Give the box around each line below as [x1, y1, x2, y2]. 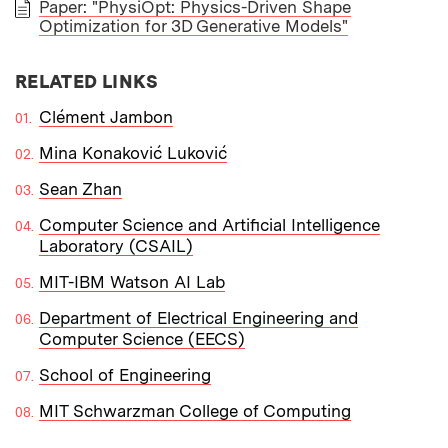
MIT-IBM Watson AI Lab [39, 271, 225, 292]
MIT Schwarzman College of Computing [39, 400, 351, 421]
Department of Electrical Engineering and [39, 307, 358, 328]
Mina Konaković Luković [39, 142, 227, 163]
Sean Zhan [39, 178, 122, 199]
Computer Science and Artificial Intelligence [39, 214, 380, 235]
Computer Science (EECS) [39, 328, 245, 349]
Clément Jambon [39, 106, 173, 127]
